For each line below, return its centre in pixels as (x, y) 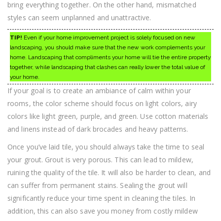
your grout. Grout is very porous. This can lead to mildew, (100, 159)
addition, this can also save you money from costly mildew (103, 211)
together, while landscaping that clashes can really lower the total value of (108, 67)
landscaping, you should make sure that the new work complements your (108, 47)
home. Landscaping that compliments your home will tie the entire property (110, 57)
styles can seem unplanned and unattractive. (79, 17)
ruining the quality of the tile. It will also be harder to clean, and (109, 172)
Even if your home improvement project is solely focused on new (109, 37)
